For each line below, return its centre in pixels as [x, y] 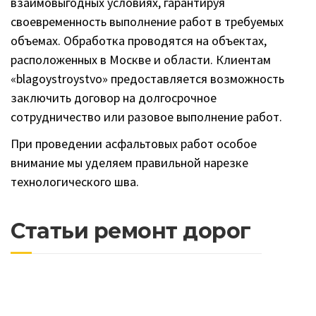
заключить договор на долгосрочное [114, 98]
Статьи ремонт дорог [131, 231]
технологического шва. [75, 181]
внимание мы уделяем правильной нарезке [129, 162]
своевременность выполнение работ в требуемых [147, 22]
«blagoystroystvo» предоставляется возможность [147, 79]
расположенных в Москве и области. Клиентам [141, 60]
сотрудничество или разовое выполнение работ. [146, 117]
